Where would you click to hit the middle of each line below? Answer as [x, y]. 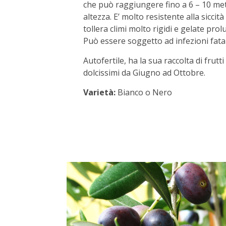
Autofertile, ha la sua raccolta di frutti [153, 61]
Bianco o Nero [144, 93]
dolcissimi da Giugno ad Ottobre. [144, 73]
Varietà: [99, 93]
